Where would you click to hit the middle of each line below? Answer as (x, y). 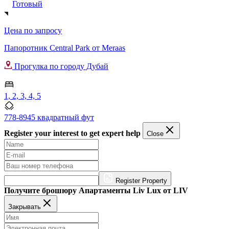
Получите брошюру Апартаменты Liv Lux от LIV (96, 191)
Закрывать (25, 207)
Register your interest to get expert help (73, 133)
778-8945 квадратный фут (49, 118)
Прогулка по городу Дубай (60, 66)
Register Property (141, 181)
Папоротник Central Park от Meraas (65, 48)
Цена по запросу (33, 31)
